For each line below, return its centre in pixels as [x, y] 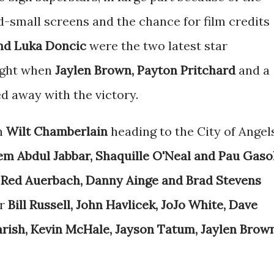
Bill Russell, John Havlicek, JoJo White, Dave [133, 205]
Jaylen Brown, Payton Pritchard [145, 70]
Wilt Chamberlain [57, 131]
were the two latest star [157, 46]
